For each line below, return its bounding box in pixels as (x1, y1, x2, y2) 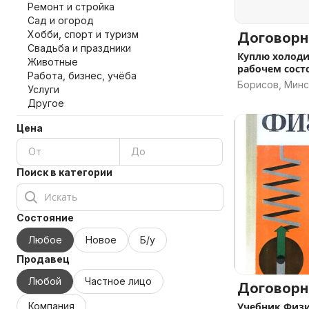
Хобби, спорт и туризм (28, 28, 139, 40)
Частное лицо (85, 275, 152, 287)
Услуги (28, 83, 59, 95)
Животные (28, 56, 78, 68)
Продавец (17, 253, 70, 265)
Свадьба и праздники (28, 42, 131, 54)
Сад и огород (28, 14, 94, 26)
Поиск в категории (17, 166, 112, 178)
